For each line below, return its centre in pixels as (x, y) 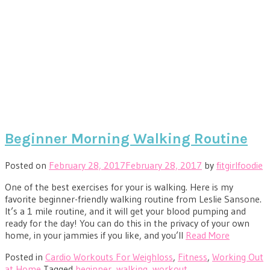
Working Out (238, 257)
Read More (208, 235)
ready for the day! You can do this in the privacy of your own (127, 223)
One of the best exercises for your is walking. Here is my (119, 187)
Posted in (25, 257)
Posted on (27, 165)
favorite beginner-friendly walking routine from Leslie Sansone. (133, 199)
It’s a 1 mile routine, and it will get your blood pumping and (125, 211)
